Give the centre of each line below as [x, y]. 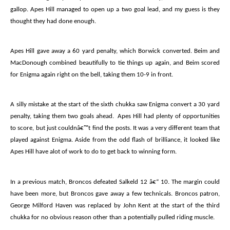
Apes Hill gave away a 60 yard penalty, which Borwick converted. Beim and [115, 51]
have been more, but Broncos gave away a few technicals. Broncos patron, [115, 194]
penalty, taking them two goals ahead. [62, 117]
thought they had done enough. [53, 21]
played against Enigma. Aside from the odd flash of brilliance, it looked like [115, 140]
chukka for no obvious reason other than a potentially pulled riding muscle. [112, 217]
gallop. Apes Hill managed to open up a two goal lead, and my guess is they [115, 9]
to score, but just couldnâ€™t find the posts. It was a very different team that [115, 128]
